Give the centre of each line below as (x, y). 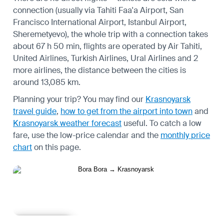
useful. (134, 123)
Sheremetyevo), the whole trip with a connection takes (110, 34)
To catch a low (175, 123)
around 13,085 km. (47, 82)
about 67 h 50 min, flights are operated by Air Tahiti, (107, 46)
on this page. (56, 147)
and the (145, 135)
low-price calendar (94, 135)
